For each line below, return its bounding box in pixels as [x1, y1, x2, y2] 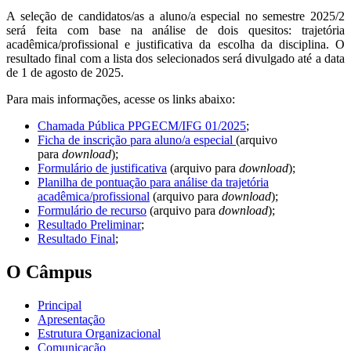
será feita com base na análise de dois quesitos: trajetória [6, 24, 345, 38]
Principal [38, 299, 81, 313]
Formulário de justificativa [38, 161, 167, 175]
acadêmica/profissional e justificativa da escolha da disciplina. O [6, 38, 345, 52]
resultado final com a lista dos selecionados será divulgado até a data [6, 52, 345, 66]
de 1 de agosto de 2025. [6, 66, 124, 80]
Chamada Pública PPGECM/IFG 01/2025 [38, 119, 246, 133]
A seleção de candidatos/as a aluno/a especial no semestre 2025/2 [6, 9, 345, 24]
